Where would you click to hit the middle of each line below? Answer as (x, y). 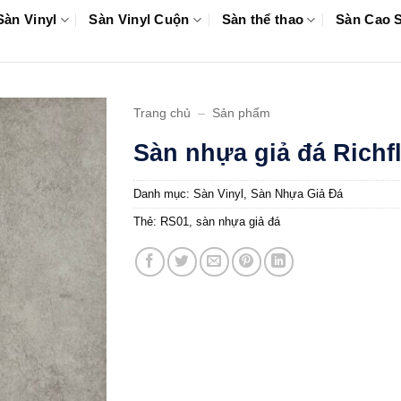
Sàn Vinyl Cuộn (139, 19)
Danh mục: (163, 194)
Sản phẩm (242, 113)
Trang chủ (162, 113)
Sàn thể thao (263, 19)
